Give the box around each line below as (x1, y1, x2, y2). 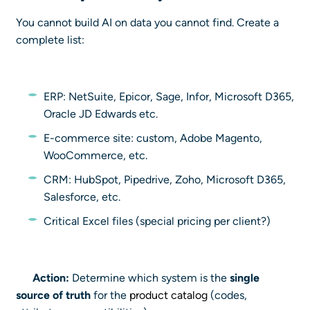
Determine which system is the (69, 271, 230, 285)
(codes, (208, 289, 247, 302)
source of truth (16, 289, 91, 302)
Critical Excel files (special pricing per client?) (44, 215, 271, 228)
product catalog (129, 289, 208, 302)
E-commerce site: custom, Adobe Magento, (44, 131, 262, 145)
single (230, 271, 259, 285)
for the (91, 289, 129, 302)
